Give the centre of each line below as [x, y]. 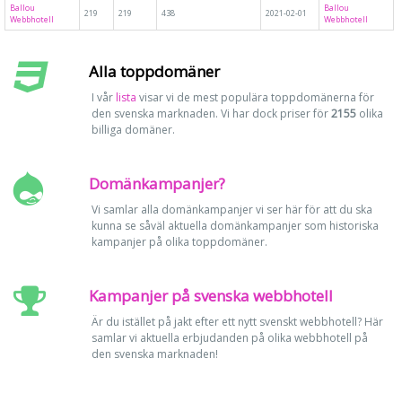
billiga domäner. [133, 130]
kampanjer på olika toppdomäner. [179, 242]
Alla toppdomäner [154, 71]
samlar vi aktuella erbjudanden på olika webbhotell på [229, 338]
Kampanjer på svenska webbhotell [210, 296]
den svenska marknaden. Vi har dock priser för [211, 114]
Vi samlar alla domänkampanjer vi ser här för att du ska [232, 210]
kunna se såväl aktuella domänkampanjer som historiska [235, 226]
